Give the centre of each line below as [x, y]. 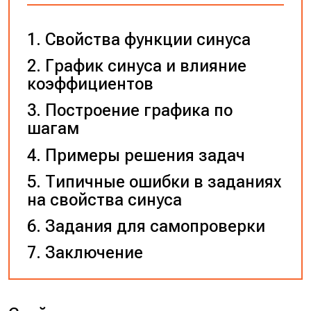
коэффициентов [90, 84]
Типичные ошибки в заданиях [163, 182]
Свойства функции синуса [148, 40]
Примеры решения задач [145, 155]
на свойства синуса [104, 200]
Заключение [94, 252]
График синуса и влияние [145, 66]
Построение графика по [138, 111]
